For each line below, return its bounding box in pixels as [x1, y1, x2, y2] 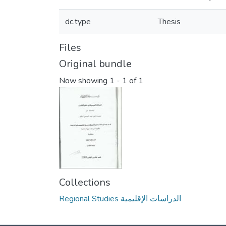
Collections [59, 176, 110, 190]
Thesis [158, 16, 181, 27]
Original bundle [59, 57, 132, 71]
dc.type [65, 16, 91, 27]
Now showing [59, 75, 109, 87]
